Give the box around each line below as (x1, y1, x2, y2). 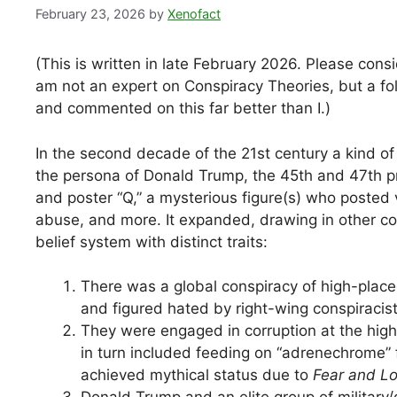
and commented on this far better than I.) (35, 99, 331, 118)
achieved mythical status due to (81, 366, 313, 385)
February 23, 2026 (35, 6, 145, 22)
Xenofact (167, 6, 221, 22)
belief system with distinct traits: (35, 232, 268, 251)
